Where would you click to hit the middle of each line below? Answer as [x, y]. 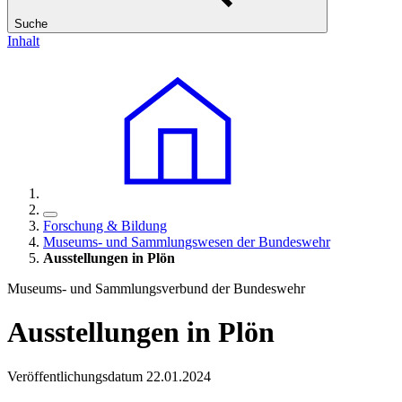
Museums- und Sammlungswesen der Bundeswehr [187, 242]
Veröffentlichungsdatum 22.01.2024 [109, 376]
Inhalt [23, 41]
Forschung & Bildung [105, 226]
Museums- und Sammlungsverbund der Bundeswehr [156, 288]
